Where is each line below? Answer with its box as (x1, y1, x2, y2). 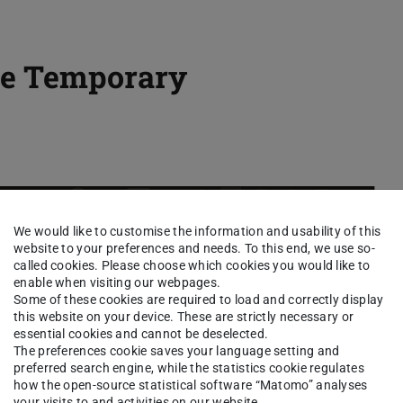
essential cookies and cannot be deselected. (13, 326, 269, 341)
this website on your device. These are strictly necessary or (13, 309, 354, 324)
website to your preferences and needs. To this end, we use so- (13, 240, 375, 255)
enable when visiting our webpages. (13, 274, 221, 290)
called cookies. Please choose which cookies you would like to (13, 257, 371, 273)
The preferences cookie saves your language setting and (13, 343, 340, 358)
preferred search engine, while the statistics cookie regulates (13, 360, 364, 375)
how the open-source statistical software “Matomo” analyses (13, 377, 368, 392)
